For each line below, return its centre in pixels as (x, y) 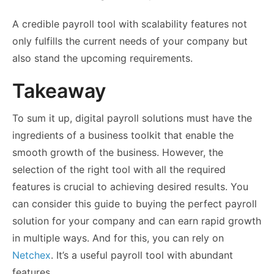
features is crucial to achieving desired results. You (130, 187)
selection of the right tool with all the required (119, 170)
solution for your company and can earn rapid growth (137, 221)
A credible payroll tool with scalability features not (130, 24)
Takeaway (59, 91)
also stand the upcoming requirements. (102, 58)
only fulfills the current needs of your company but (130, 41)
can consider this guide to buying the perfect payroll (135, 204)
